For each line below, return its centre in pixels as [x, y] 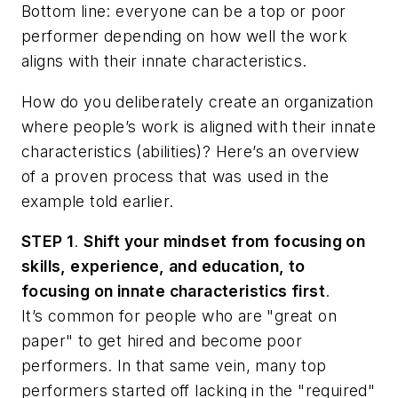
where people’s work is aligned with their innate [199, 126]
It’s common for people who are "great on [179, 316]
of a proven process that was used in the [175, 176]
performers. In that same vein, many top [174, 366]
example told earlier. [98, 201]
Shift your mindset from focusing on [225, 242]
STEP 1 [48, 242]
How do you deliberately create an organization [198, 101]
